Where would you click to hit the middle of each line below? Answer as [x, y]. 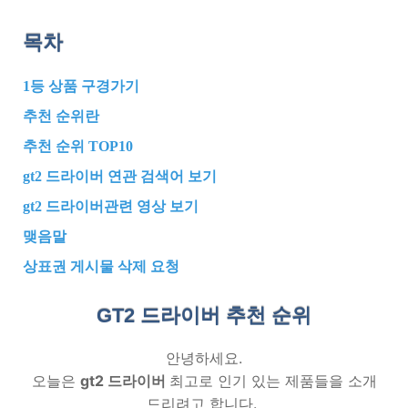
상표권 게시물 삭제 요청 [101, 266]
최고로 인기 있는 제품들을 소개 [273, 380]
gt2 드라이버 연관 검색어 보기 [120, 176]
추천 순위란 [61, 116]
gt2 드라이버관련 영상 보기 [111, 206]
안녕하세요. [204, 357]
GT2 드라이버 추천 [181, 315]
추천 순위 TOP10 [78, 146]
